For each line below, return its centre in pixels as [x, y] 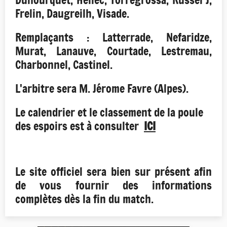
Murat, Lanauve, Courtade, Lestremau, [113, 51]
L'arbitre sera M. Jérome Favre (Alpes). [102, 89]
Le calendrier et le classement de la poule [109, 112]
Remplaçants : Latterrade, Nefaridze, [113, 37]
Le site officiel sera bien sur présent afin [113, 172]
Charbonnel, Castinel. [64, 65]
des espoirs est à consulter [80, 126]
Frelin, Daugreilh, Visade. [72, 14]
